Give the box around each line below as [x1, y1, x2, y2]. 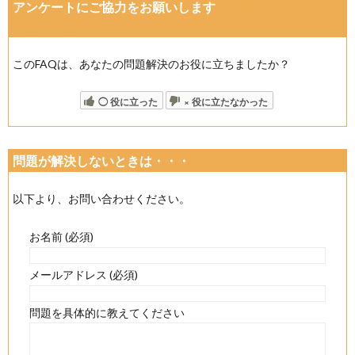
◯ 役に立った [97, 94, 158, 109]
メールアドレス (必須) [29, 268, 139, 281]
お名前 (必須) [29, 230, 94, 243]
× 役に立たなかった [183, 94, 268, 109]
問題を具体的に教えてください [29, 306, 185, 319]
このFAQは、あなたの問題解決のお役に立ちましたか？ [13, 57, 290, 71]
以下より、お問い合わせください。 [13, 192, 190, 205]
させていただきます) [13, 18, 131, 33]
